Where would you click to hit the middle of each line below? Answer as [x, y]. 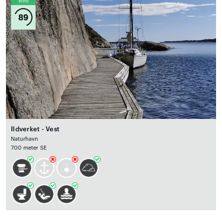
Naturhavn [25, 139]
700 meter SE [29, 148]
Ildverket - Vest [35, 129]
